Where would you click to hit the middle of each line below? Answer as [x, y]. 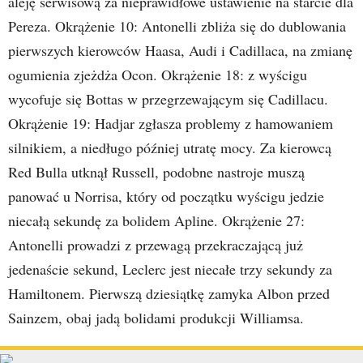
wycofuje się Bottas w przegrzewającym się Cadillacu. [168, 99]
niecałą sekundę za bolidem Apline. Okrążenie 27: [156, 220]
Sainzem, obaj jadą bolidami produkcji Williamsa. [156, 318]
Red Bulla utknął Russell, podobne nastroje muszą [156, 172]
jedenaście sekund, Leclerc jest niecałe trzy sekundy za [170, 269]
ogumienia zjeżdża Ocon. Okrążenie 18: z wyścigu [158, 75]
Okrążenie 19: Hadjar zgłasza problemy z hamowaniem [171, 123]
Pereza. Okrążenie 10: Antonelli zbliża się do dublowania [177, 26]
